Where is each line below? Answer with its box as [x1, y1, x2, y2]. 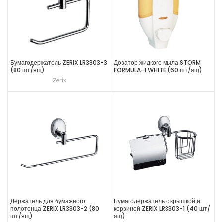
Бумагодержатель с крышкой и [113, 196, 200, 205]
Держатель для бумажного [10, 196, 85, 205]
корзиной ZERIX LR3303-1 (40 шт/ [113, 204, 210, 213]
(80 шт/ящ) [10, 66, 45, 74]
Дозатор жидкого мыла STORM [113, 58, 201, 67]
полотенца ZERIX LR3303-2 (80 [10, 204, 99, 213]
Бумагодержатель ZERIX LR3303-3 [10, 58, 107, 67]
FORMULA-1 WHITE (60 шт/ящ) [113, 66, 202, 74]
